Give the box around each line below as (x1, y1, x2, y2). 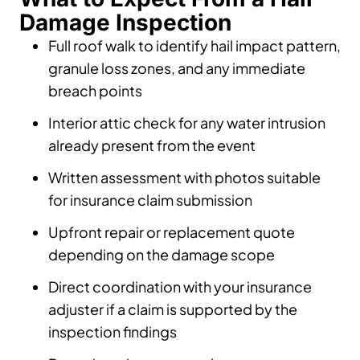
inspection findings (48, 321, 177, 341)
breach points (48, 80, 142, 100)
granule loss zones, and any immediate (48, 58, 305, 77)
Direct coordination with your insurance (48, 276, 312, 296)
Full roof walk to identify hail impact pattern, (48, 35, 341, 55)
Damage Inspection (19, 8, 231, 36)
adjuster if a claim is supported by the (48, 299, 297, 318)
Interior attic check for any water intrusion (48, 112, 325, 132)
